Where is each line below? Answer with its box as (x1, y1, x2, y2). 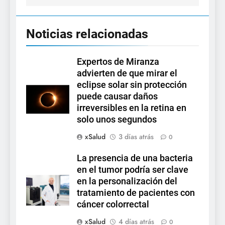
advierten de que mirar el (77, 68, 177, 79)
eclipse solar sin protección (77, 80, 187, 90)
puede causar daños (77, 91, 158, 102)
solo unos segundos (77, 115, 157, 125)
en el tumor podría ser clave (77, 165, 188, 175)
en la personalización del (77, 176, 177, 187)
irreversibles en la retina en (77, 103, 186, 114)
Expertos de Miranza (77, 57, 159, 67)
